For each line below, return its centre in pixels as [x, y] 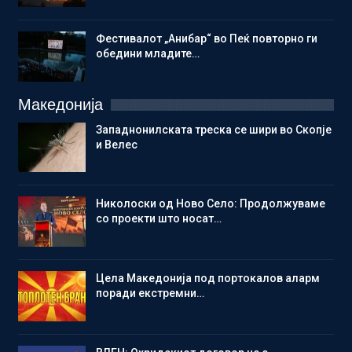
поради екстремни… [150, 293]
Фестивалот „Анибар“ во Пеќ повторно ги [207, 39]
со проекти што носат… [159, 219]
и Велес [117, 144]
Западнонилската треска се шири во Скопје [214, 129]
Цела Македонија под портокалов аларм [208, 278]
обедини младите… [148, 54]
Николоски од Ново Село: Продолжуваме [211, 204]
